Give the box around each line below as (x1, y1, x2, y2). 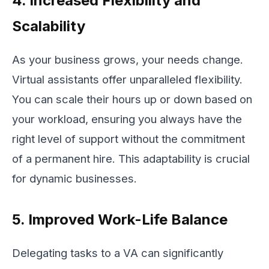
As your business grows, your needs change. (12, 53, 243, 67)
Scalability (12, 17, 85, 35)
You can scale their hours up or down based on (12, 92, 252, 106)
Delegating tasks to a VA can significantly (12, 246, 223, 260)
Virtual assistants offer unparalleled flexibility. (12, 73, 243, 86)
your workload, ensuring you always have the (12, 112, 242, 126)
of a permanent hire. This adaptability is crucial (12, 152, 250, 166)
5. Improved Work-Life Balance (12, 211, 228, 229)
